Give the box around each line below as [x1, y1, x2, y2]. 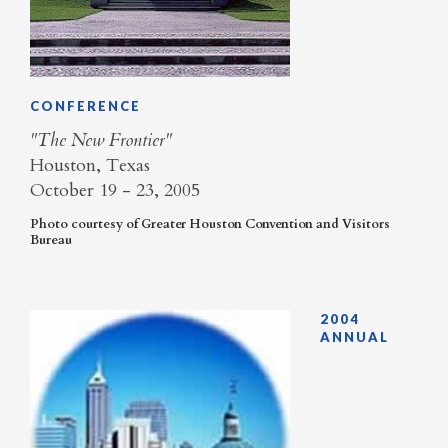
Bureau [30, 231, 72, 250]
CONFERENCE [30, 98, 141, 115]
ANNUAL [320, 328, 389, 345]
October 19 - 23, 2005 [30, 177, 205, 203]
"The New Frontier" [30, 127, 172, 153]
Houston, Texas [30, 152, 150, 178]
